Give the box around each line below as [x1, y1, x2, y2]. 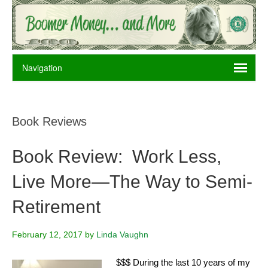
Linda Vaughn [96, 230, 148, 240]
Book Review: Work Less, [12, 147, 221, 167]
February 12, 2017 [12, 230, 83, 240]
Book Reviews [12, 115, 87, 129]
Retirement [12, 197, 100, 217]
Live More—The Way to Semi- [12, 172, 252, 192]
